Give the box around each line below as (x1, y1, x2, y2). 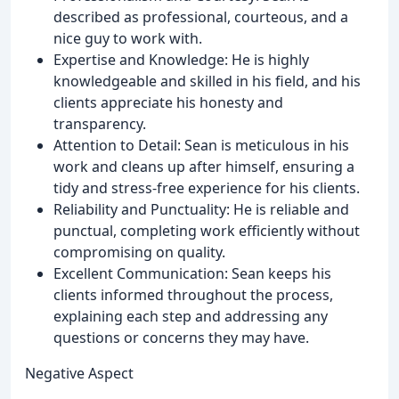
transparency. (53, 113, 146, 134)
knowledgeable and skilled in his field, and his (53, 70, 361, 91)
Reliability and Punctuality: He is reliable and (53, 199, 349, 219)
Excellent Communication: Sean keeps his (53, 263, 331, 283)
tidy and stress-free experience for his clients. (53, 177, 360, 198)
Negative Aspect (25, 362, 134, 383)
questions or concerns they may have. (53, 327, 309, 347)
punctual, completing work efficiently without (53, 220, 360, 240)
